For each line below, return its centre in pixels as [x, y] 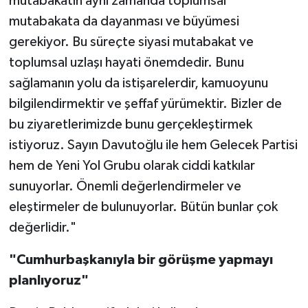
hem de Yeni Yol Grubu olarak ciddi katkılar [132, 166]
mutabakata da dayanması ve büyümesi [124, 22]
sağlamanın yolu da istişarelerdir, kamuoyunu [138, 84]
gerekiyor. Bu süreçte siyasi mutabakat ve [131, 42]
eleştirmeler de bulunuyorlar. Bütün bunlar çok [143, 207]
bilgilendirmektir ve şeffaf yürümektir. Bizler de [145, 104]
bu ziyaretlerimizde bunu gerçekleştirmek [130, 125]
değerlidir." [42, 228]
